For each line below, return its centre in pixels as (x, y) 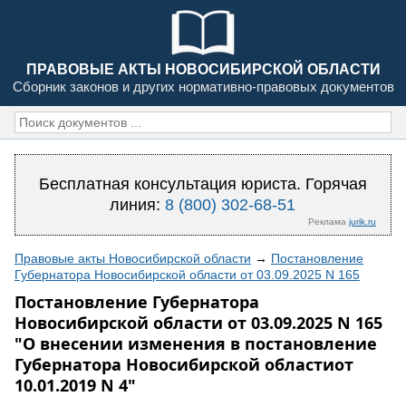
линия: (138, 205)
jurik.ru (362, 222)
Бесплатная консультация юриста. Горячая (203, 184)
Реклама (328, 222)
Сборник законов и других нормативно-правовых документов (203, 87)
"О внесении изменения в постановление (196, 343)
